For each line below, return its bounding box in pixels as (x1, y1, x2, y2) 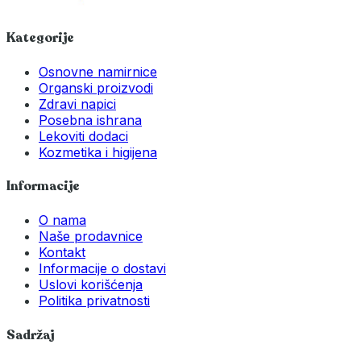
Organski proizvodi (39, 79, 153, 96)
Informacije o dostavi (39, 260, 166, 277)
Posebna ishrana (39, 111, 142, 128)
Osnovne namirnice (39, 63, 157, 80)
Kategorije (6, 28, 74, 47)
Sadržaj (6, 326, 54, 344)
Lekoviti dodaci (39, 127, 128, 144)
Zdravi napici (39, 95, 116, 112)
